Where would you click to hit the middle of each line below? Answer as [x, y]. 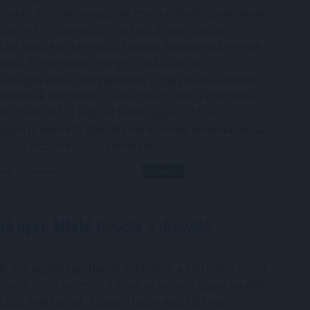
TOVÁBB [163, 172]
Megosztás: [47, 172]
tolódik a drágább [152, 227]
